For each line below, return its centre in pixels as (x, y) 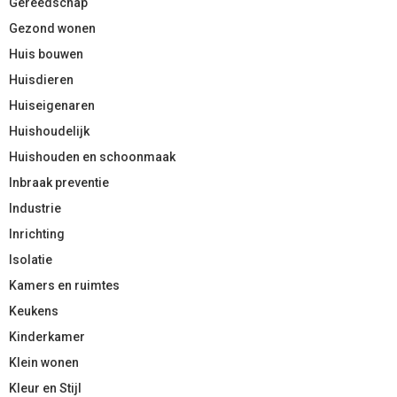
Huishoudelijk (49, 131)
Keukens (34, 311)
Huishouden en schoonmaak (92, 156)
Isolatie (31, 259)
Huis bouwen (46, 54)
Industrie (35, 208)
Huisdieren (41, 79)
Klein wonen (44, 362)
